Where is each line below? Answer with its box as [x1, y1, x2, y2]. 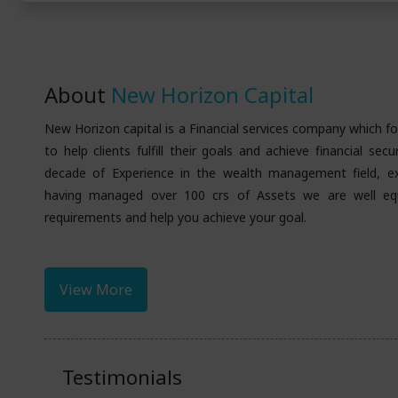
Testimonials [62, 363, 182, 392]
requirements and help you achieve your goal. [44, 209, 306, 226]
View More [60, 280, 133, 300]
